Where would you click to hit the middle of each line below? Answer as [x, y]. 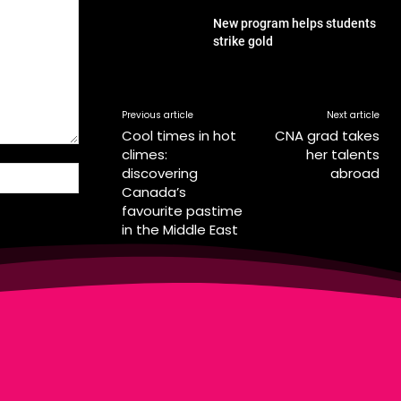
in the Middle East [180, 230]
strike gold [243, 41]
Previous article [158, 115]
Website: [102, 172]
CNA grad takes [327, 136]
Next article [353, 115]
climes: [145, 155]
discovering [160, 174]
